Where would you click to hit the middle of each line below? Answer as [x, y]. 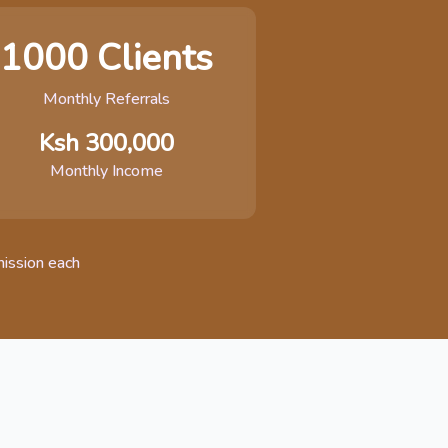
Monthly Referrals [107, 99]
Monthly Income [107, 171]
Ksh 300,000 [107, 143]
